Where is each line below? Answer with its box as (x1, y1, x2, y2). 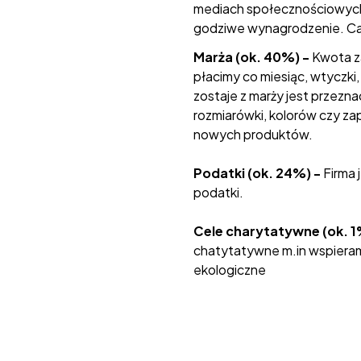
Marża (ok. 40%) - (193, 48, 312, 65)
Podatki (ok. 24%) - (193, 164, 323, 181)
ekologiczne (193, 260, 266, 278)
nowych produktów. (193, 125, 313, 143)
